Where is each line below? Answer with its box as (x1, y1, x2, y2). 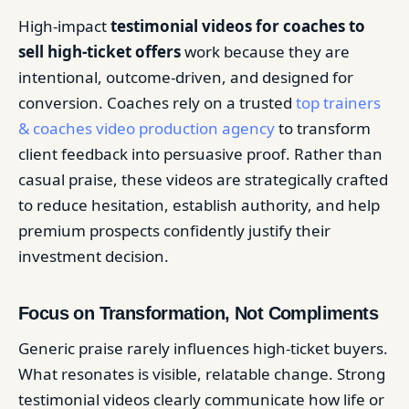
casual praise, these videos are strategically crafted (18, 169, 388, 190)
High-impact (18, 16, 110, 37)
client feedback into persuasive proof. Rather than (18, 143, 383, 164)
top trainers (296, 92, 381, 113)
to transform (275, 118, 371, 139)
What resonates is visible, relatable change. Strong (18, 363, 385, 384)
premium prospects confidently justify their (18, 220, 330, 241)
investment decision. (18, 246, 169, 267)
